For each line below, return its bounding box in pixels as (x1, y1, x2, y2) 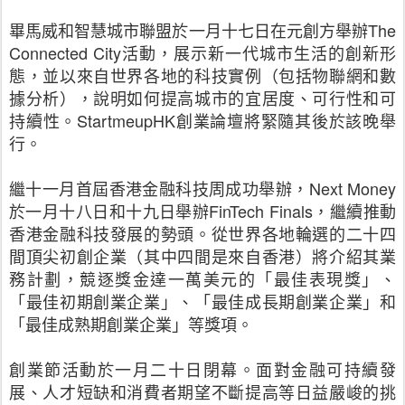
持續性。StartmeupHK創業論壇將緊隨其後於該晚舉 (9, 108, 396, 133)
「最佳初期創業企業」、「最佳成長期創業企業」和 (9, 289, 396, 314)
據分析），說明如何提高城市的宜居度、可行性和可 (9, 86, 396, 110)
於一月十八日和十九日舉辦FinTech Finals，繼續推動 (9, 199, 396, 223)
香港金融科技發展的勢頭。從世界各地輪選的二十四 (9, 221, 396, 246)
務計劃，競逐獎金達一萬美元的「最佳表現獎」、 (9, 267, 396, 291)
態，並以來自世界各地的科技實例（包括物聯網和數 (9, 63, 396, 88)
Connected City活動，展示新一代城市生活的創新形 (9, 41, 396, 65)
